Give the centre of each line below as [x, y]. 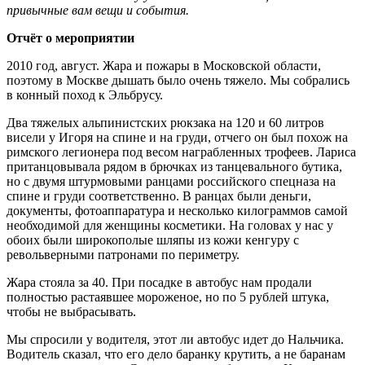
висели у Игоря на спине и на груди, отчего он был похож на [177, 137]
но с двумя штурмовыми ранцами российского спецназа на [171, 181]
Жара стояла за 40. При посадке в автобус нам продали [159, 282]
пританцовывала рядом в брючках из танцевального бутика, [174, 166]
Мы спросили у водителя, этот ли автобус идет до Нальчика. [175, 339]
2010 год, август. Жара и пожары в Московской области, [164, 65]
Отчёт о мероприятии [70, 37]
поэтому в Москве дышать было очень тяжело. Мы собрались [178, 80]
